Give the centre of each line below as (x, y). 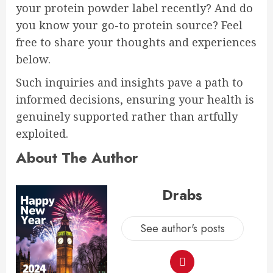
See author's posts (182, 229)
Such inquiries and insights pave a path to (129, 82)
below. (33, 59)
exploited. (42, 133)
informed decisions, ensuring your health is (135, 99)
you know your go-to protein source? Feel (129, 25)
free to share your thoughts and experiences (136, 42)
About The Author (77, 158)
